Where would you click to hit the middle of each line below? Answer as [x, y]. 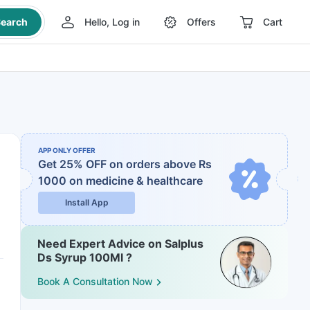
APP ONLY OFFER [67, 150]
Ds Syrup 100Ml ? [85, 257]
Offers [201, 22]
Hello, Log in [112, 22]
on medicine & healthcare [136, 181]
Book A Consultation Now [95, 282]
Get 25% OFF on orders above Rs [125, 164]
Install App [86, 202]
